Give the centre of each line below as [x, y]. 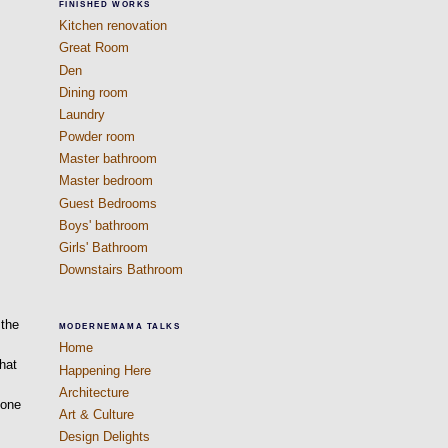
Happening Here [104, 370]
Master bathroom [107, 159]
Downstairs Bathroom [120, 270]
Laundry [81, 114]
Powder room [96, 137]
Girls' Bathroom [103, 247]
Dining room [93, 92]
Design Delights [104, 437]
